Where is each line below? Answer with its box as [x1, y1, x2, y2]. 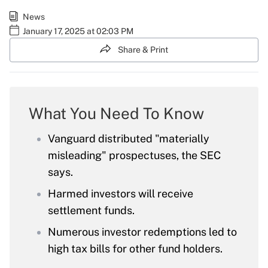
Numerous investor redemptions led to [48, 226, 237, 239]
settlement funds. [48, 204, 135, 217]
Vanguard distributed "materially [48, 132, 209, 145]
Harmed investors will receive [48, 187, 193, 200]
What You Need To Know [29, 104, 204, 123]
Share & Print [118, 45, 168, 54]
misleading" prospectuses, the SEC [48, 149, 221, 162]
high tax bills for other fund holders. [48, 242, 223, 255]
